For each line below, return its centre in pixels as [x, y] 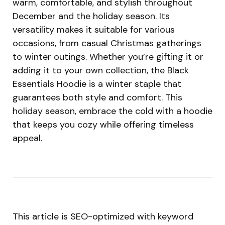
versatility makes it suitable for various [94, 29]
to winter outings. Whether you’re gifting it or [108, 57]
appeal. [27, 138]
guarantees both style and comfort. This [97, 97]
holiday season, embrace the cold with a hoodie [113, 111]
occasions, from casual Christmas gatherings [107, 43]
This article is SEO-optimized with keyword [103, 216]
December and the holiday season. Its [91, 16]
